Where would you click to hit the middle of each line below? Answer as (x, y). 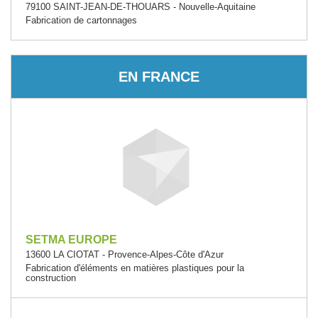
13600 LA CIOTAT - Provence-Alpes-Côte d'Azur (125, 254)
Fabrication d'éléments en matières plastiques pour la (135, 268)
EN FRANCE (159, 76)
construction (51, 278)
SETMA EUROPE (71, 239)
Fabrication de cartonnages (81, 20)
